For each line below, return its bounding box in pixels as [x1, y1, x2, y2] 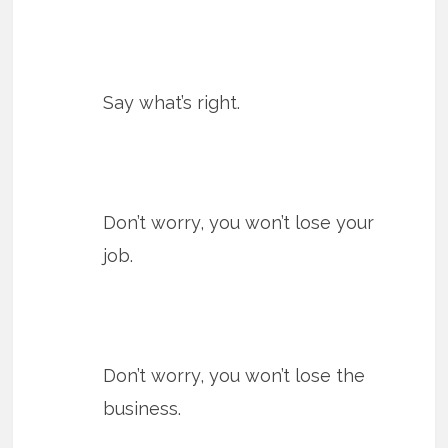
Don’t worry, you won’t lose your [103, 212, 375, 234]
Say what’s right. [103, 92, 241, 114]
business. [103, 398, 182, 420]
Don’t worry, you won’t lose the [103, 365, 366, 387]
